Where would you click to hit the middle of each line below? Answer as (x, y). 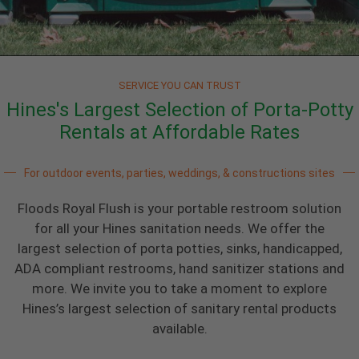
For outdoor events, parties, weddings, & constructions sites (179, 173)
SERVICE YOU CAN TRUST (179, 85)
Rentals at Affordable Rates (179, 132)
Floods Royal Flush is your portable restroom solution (179, 208)
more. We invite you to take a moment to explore (179, 288)
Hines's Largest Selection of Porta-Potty (179, 109)
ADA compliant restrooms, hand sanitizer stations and (179, 268)
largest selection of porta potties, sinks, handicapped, (179, 248)
